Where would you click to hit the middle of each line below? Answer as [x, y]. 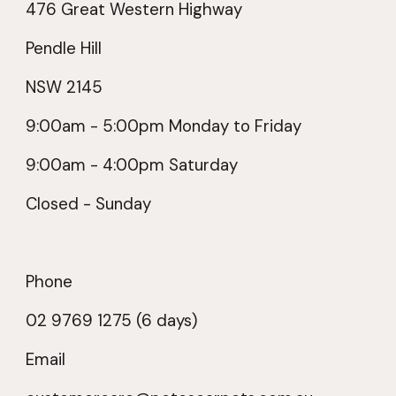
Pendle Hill [64, 48]
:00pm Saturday [176, 165]
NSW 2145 [65, 87]
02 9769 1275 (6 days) [112, 320]
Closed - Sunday [89, 204]
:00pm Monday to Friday [208, 126]
